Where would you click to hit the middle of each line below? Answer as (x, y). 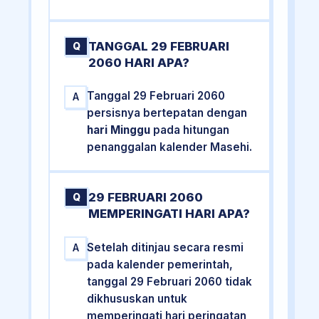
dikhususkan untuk (137, 298)
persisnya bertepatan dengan (167, 113)
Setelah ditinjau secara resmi (166, 247)
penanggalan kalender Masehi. (170, 147)
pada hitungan (190, 130)
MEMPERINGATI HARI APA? (169, 214)
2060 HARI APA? (139, 63)
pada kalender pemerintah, (160, 264)
